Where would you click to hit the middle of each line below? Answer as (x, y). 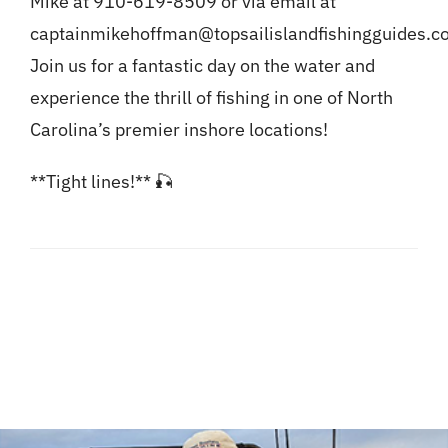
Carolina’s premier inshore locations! (178, 130)
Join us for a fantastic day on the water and (202, 66)
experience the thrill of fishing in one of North (211, 98)
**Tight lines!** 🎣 (101, 182)
